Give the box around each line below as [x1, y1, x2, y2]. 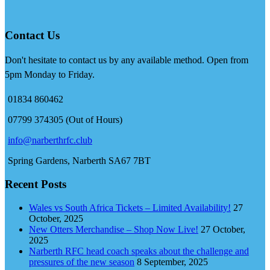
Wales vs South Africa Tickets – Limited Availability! [29, 202, 231, 213]
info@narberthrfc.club [8, 135, 92, 146]
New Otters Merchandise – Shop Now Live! [29, 224, 198, 234]
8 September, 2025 [137, 256, 208, 267]
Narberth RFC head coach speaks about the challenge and [29, 245, 249, 256]
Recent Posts [13, 178, 66, 191]
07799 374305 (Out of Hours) [8, 115, 122, 125]
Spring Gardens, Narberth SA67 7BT [8, 155, 151, 166]
